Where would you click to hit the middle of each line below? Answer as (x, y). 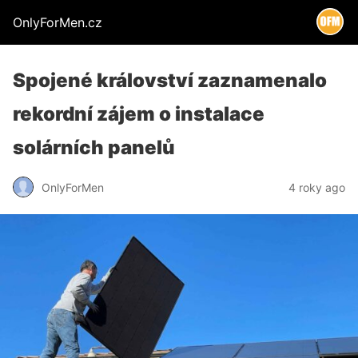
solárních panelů (94, 147)
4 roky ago (317, 187)
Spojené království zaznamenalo (170, 80)
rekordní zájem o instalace (139, 114)
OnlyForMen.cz (58, 22)
